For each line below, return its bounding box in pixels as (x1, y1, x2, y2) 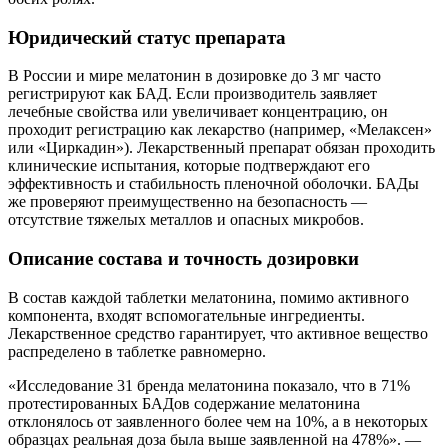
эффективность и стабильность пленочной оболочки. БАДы (8, 175, 419, 193)
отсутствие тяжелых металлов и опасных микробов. (8, 211, 364, 229)
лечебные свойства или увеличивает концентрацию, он (8, 103, 388, 121)
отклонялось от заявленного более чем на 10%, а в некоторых (8, 412, 428, 430)
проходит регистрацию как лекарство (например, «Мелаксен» (8, 121, 432, 139)
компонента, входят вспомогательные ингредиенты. (8, 306, 365, 324)
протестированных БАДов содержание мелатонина (8, 394, 360, 412)
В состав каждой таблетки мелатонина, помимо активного (8, 288, 409, 306)
